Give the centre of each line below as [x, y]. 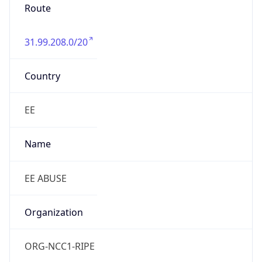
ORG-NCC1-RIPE [59, 247]
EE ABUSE [45, 178]
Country [42, 76]
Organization [54, 212]
